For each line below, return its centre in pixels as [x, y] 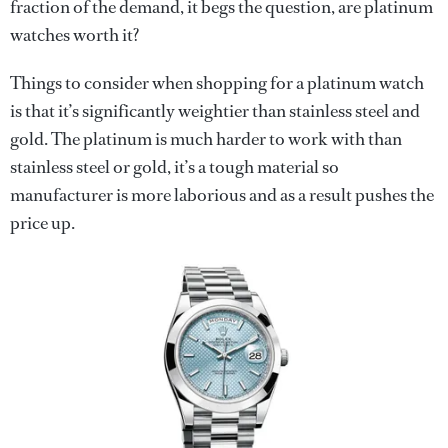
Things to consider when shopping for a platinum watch [217, 83]
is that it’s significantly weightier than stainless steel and [215, 111]
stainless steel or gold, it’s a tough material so [174, 167]
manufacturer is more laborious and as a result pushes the [222, 195]
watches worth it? [74, 35]
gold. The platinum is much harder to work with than [206, 139]
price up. [42, 223]
